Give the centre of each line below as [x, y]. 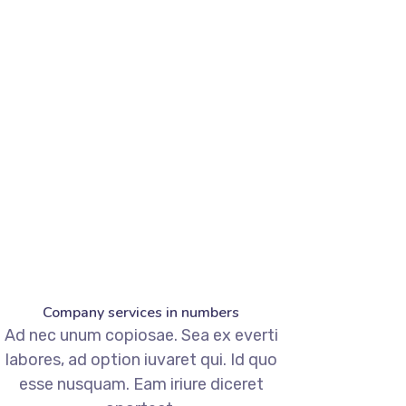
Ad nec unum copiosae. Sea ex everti [141, 336]
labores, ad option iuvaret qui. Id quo [141, 360]
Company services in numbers [141, 313]
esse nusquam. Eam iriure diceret [141, 385]
